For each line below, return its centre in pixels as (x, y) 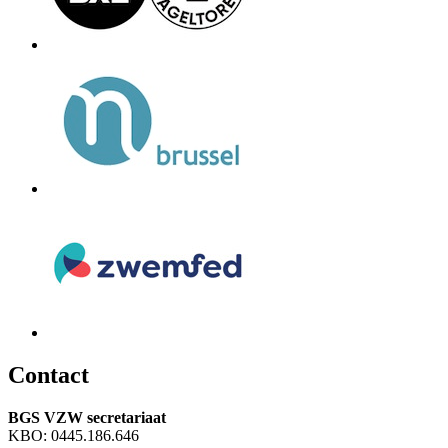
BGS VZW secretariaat (87, 418)
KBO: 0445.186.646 (73, 436)
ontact (57, 375)
